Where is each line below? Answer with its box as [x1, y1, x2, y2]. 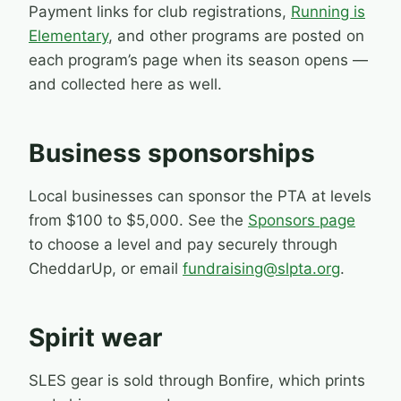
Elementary [29, 27, 108, 46]
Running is [291, 3, 365, 21]
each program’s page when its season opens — [29, 51, 368, 70]
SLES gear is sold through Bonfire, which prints [29, 371, 365, 390]
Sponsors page [248, 211, 355, 230]
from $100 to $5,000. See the [29, 211, 248, 230]
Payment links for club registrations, [29, 3, 291, 21]
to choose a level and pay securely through [29, 235, 337, 254]
